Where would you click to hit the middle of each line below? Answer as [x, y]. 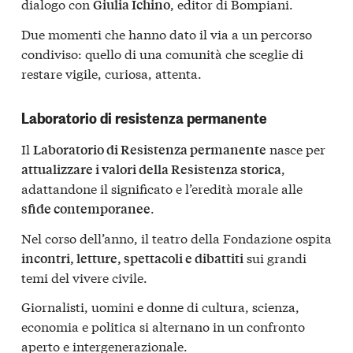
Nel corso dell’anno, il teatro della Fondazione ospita [176, 237]
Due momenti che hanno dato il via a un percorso [167, 34]
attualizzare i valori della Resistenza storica [151, 169]
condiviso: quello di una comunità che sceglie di [162, 54]
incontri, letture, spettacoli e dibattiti [132, 258]
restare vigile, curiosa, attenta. [111, 73]
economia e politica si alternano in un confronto [163, 326]
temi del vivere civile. [84, 277]
